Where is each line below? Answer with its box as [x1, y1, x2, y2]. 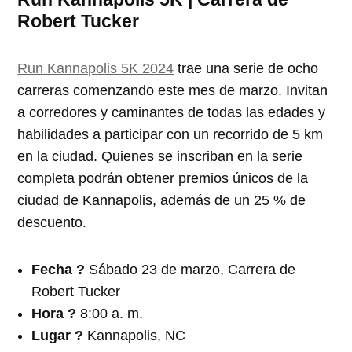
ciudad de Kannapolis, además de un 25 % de [17, 192, 306, 208]
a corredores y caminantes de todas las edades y [17, 104, 326, 120]
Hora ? [31, 305, 81, 321]
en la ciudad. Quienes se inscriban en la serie [17, 148, 303, 164]
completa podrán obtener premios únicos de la [17, 170, 309, 186]
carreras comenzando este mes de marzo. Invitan [17, 82, 328, 98]
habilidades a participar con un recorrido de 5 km [17, 126, 324, 142]
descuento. [17, 214, 87, 230]
